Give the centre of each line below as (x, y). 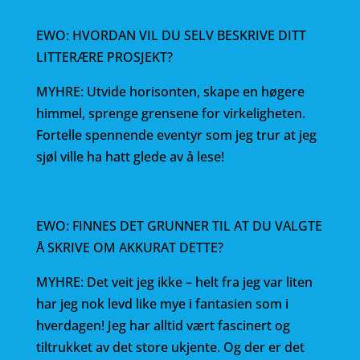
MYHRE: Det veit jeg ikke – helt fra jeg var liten (174, 282)
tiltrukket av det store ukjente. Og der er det (170, 347)
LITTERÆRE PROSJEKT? (104, 57)
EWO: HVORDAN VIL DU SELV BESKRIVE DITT (171, 35)
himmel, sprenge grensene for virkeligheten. (170, 113)
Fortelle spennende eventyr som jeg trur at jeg (176, 135)
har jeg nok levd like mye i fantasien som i (162, 304)
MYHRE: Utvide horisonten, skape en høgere (170, 92)
